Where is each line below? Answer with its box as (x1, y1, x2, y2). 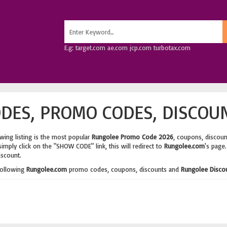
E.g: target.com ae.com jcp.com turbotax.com (64, 44, 191, 52)
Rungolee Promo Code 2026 (91, 133, 173, 141)
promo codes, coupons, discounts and (66, 165, 181, 173)
